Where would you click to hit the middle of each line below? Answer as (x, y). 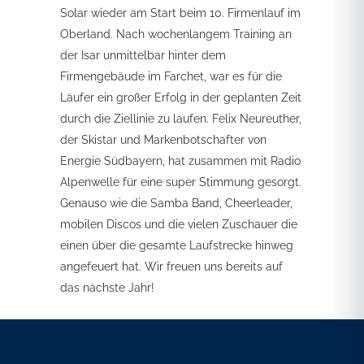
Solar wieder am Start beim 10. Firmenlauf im (180, 13)
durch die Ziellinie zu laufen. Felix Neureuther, (181, 119)
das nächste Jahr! (107, 288)
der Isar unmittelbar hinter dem (143, 55)
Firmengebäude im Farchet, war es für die (171, 76)
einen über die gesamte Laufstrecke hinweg (177, 245)
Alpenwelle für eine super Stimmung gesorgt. (181, 182)
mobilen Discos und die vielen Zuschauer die (179, 224)
